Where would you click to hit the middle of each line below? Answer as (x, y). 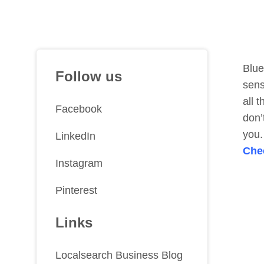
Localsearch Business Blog (119, 255)
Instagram (79, 163)
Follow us (89, 76)
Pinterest (76, 190)
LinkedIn (75, 136)
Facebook (79, 109)
